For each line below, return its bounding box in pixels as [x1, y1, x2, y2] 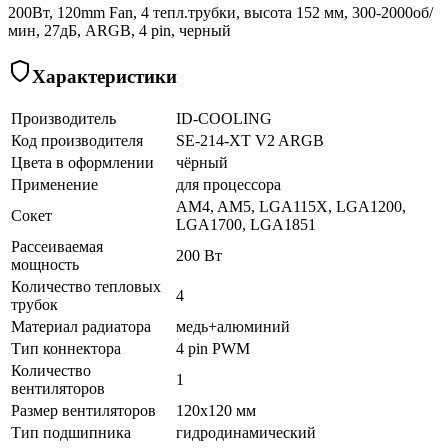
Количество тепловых [11, 277, 161, 295]
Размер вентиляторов [11, 401, 156, 419]
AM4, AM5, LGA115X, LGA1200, [176, 197, 406, 215]
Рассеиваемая [11, 237, 103, 255]
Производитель [11, 109, 116, 127]
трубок [11, 295, 58, 313]
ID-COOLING [176, 109, 272, 127]
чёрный [176, 153, 228, 171]
